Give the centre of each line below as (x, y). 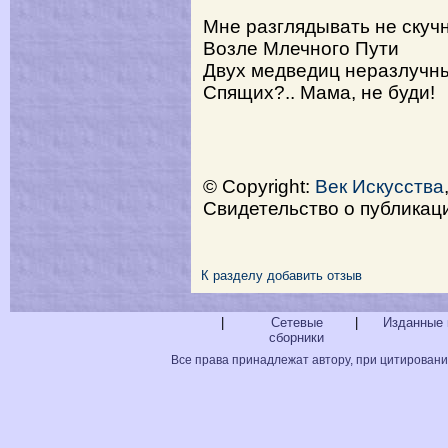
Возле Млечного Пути (301, 48)
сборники (296, 337)
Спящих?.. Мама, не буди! (319, 92)
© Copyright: (259, 186)
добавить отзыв (314, 275)
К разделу (232, 275)
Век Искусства (379, 186)
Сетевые (296, 322)
